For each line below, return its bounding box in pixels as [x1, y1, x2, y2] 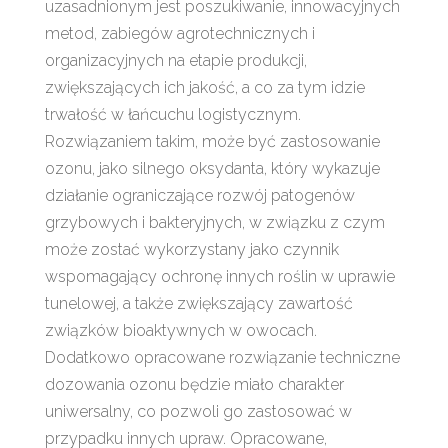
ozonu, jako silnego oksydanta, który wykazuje [44, 158, 380, 178]
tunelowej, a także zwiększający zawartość [44, 293, 353, 313]
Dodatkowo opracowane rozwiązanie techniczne [44, 347, 400, 367]
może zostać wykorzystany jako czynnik [44, 239, 339, 259]
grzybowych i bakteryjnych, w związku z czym [44, 212, 385, 232]
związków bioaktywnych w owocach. [44, 320, 317, 340]
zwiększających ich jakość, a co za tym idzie [44, 77, 365, 97]
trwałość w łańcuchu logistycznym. [44, 104, 301, 124]
